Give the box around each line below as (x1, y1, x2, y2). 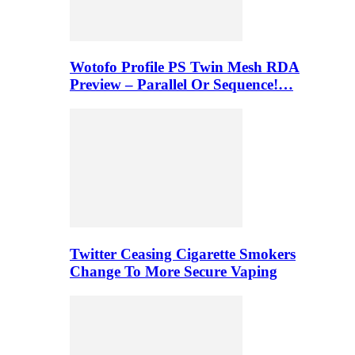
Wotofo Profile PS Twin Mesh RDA (70, 59, 300, 76)
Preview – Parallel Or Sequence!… (70, 76, 293, 94)
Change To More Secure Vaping (70, 262, 277, 280)
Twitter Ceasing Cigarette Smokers (70, 245, 296, 262)
